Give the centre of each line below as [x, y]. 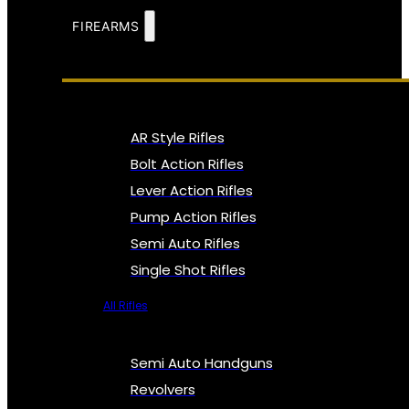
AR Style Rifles [177, 137]
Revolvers [163, 390]
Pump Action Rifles [193, 216]
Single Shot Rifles [188, 269]
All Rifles [125, 305]
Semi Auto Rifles [185, 243]
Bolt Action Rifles [187, 163]
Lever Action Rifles [191, 190]
